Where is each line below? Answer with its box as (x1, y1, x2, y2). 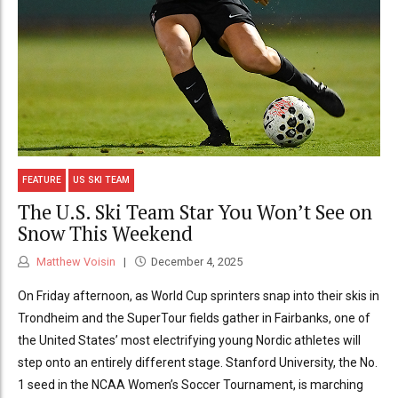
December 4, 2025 (150, 255, 243, 269)
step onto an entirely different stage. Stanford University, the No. (18, 355, 378, 370)
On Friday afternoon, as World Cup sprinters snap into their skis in (18, 289, 379, 304)
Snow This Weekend (18, 219, 193, 246)
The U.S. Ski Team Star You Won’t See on (18, 198, 372, 225)
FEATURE (22, 175, 62, 186)
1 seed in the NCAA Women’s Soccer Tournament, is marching (18, 378, 363, 393)
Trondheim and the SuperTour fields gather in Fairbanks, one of (18, 311, 370, 326)
